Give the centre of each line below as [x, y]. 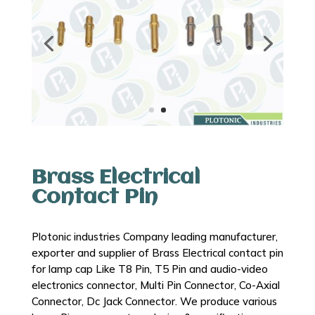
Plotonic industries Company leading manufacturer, [154, 237]
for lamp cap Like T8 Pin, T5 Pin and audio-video [149, 269]
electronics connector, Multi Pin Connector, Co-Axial [155, 285]
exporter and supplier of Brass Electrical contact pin [157, 253]
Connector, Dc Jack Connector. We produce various [154, 302]
